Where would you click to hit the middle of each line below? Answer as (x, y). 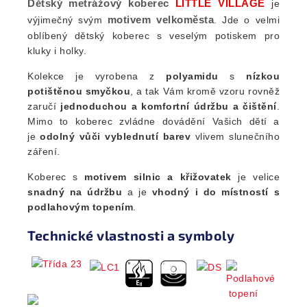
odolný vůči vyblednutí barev (115, 137)
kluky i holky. (57, 51)
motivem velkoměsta (161, 20)
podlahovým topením (80, 207)
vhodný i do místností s (216, 192)
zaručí (44, 107)
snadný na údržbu (75, 192)
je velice (256, 177)
